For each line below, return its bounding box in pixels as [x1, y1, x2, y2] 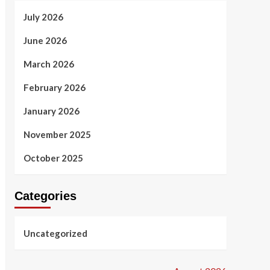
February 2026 [23, 82, 86, 93]
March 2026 [23, 58, 74, 69]
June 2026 [23, 35, 67, 46]
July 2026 [23, 11, 63, 22]
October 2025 [23, 152, 83, 163]
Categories [14, 189, 77, 202]
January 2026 [23, 105, 80, 116]
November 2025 [23, 129, 91, 140]
